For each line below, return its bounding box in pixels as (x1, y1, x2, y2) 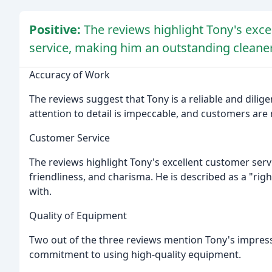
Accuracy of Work (29, 68, 110, 82)
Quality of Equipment (29, 209, 127, 223)
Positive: (29, 21, 84, 38)
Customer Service (29, 131, 110, 145)
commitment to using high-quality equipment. (29, 248, 241, 262)
